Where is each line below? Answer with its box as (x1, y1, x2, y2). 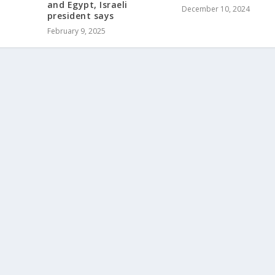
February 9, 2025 (47, 26, 106, 37)
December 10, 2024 (181, 4, 250, 15)
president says (47, 10, 114, 22)
